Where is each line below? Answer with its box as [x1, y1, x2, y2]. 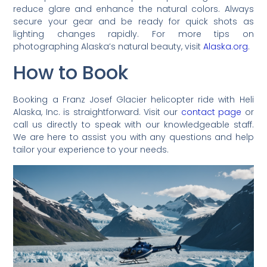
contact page [181, 106, 242, 119]
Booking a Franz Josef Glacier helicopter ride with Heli [13, 94, 254, 106]
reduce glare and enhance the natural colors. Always [13, 3, 254, 15]
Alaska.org [203, 41, 249, 53]
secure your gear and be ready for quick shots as [13, 15, 254, 28]
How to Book [13, 59, 129, 86]
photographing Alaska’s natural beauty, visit [13, 41, 204, 53]
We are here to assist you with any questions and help [13, 131, 254, 144]
